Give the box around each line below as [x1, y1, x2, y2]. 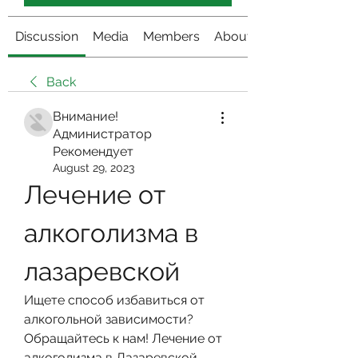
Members [143, 29, 200, 44]
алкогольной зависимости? [24, 312, 193, 327]
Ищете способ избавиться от [24, 292, 205, 308]
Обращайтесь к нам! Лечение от [24, 331, 222, 346]
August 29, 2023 [53, 161, 134, 174]
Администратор [53, 126, 152, 141]
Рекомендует [53, 144, 133, 159]
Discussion [15, 29, 78, 44]
